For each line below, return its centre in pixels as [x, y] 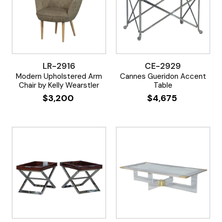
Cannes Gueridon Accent [163, 76]
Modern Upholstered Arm [59, 76]
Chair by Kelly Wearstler [59, 85]
